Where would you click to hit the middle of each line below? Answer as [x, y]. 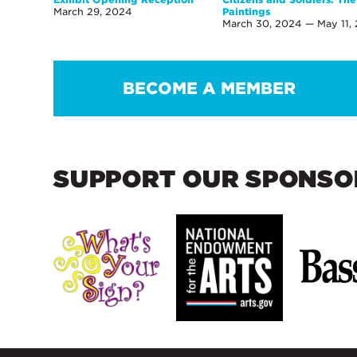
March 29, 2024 [93, 12]
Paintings [247, 12]
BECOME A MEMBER [209, 89]
